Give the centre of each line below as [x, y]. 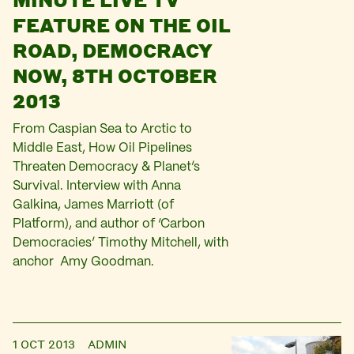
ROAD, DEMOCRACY [113, 50]
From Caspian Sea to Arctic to [102, 129]
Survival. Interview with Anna [97, 186]
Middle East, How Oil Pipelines [102, 148]
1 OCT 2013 [44, 344]
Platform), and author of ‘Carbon [109, 224]
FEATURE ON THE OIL [122, 25]
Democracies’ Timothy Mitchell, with [121, 243]
